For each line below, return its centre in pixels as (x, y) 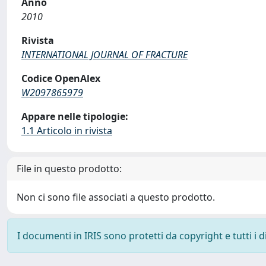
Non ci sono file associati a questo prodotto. (116, 197)
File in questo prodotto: (69, 169)
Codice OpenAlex (61, 78)
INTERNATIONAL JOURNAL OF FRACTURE (104, 55)
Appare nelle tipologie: (75, 116)
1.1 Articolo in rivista (67, 131)
